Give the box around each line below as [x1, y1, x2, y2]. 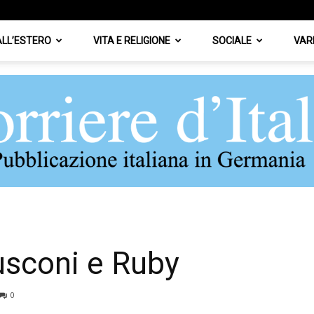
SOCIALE [212, 35, 252, 46]
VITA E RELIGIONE [93, 35, 170, 46]
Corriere [156, 217, 192, 229]
